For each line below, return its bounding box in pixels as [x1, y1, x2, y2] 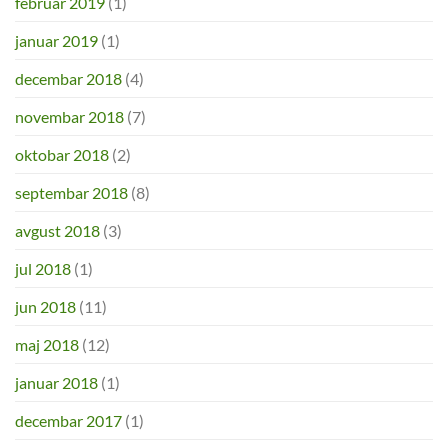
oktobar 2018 [15, 145, 109, 165]
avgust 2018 [15, 221, 100, 241]
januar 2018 [15, 373, 98, 393]
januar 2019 [15, 31, 98, 51]
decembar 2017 [15, 411, 122, 431]
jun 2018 [15, 297, 76, 317]
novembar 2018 [15, 107, 124, 127]
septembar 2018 [15, 183, 128, 203]
